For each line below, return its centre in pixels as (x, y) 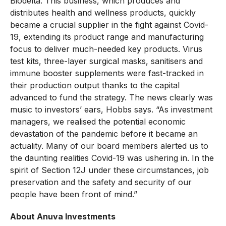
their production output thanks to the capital (95, 85)
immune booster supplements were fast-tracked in (107, 73)
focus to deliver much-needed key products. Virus (106, 49)
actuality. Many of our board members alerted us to (109, 146)
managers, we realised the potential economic (98, 121)
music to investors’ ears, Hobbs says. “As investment (111, 109)
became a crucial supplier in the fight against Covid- (109, 24)
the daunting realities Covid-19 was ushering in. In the (112, 158)
